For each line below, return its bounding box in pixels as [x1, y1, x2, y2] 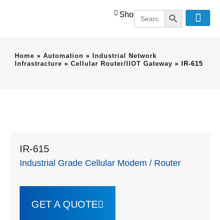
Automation [43, 52, 83, 59]
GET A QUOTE [31, 199, 98, 210]
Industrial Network [92, 52, 157, 59]
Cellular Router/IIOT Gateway [71, 60, 172, 67]
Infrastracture [15, 60, 62, 67]
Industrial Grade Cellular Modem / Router [20, 158, 181, 168]
